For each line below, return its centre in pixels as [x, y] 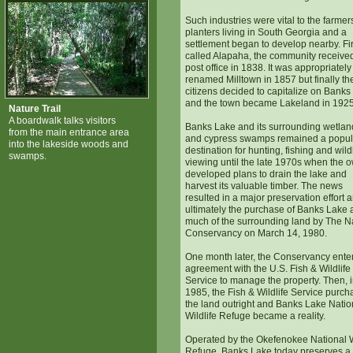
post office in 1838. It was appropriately [268, 68]
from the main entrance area [69, 132]
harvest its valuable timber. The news [264, 186]
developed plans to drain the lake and [266, 174]
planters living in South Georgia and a [266, 32]
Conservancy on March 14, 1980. [256, 233]
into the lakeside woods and [69, 144]
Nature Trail [35, 109]
